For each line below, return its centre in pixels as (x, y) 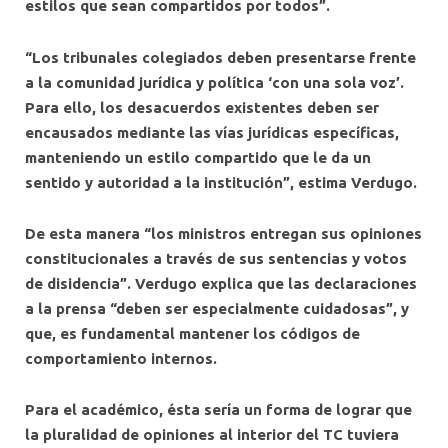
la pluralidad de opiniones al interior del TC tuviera (212, 434)
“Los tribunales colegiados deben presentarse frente (220, 57)
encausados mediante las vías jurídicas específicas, (212, 132)
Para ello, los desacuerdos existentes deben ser (202, 107)
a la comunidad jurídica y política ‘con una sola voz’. (214, 82)
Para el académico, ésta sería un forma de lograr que (218, 409)
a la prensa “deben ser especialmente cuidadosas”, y (217, 308)
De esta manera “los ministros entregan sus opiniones (223, 233)
